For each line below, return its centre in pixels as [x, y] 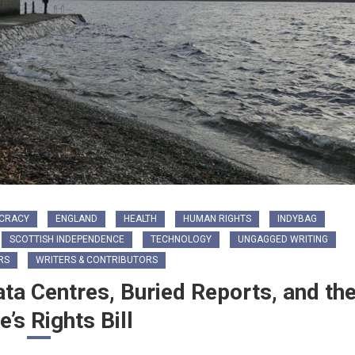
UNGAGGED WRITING [283, 239]
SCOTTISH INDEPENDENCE [67, 239]
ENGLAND [76, 218]
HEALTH [140, 218]
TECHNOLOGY [181, 239]
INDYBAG [297, 218]
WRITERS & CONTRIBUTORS [96, 260]
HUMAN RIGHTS [217, 218]
